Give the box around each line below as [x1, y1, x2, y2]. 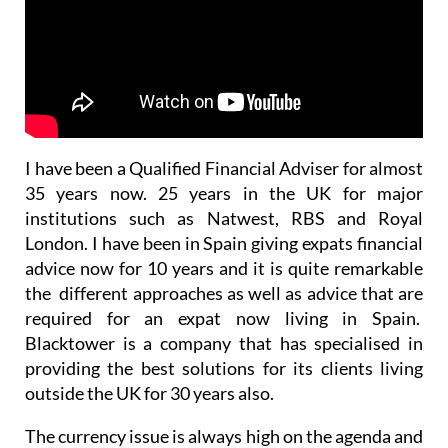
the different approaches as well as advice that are [25, 244, 423, 267]
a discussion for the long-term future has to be [25, 412, 423, 435]
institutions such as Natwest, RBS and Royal [25, 169, 423, 192]
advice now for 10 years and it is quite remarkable [25, 219, 423, 242]
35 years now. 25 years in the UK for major [25, 144, 423, 167]
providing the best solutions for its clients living [25, 319, 423, 342]
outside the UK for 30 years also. [25, 344, 274, 367]
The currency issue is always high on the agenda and [25, 387, 423, 410]
